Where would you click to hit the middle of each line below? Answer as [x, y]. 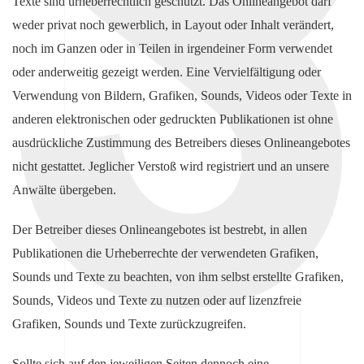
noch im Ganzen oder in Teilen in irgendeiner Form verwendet [172, 49]
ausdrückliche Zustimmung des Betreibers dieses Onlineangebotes [181, 143]
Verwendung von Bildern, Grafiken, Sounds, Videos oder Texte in [182, 96]
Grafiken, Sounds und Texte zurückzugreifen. [129, 324]
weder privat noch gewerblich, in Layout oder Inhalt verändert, [173, 25]
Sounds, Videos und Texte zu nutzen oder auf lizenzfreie [157, 301]
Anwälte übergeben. [64, 190]
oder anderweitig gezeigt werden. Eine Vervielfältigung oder [167, 72]
